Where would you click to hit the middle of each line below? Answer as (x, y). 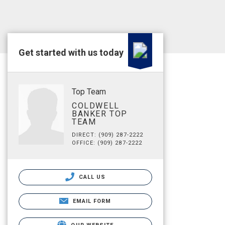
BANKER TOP (100, 114)
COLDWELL (96, 106)
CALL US (91, 177)
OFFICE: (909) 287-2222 (107, 143)
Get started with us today (71, 52)
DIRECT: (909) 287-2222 (108, 135)
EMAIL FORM (92, 201)
